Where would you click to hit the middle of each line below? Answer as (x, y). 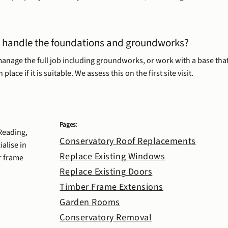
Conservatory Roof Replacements (128, 141)
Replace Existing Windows (112, 157)
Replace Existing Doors (106, 172)
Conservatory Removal (106, 218)
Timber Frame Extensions (111, 187)
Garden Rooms (90, 203)
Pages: (68, 124)
